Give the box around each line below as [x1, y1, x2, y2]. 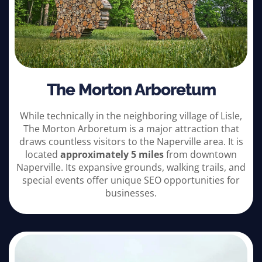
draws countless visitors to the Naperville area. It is [19, 135, 243, 149]
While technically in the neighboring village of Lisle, [20, 109, 242, 123]
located [25, 148, 60, 161]
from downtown [164, 148, 237, 161]
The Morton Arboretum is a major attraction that [23, 122, 239, 136]
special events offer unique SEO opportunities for [22, 174, 240, 187]
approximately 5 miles [60, 148, 164, 161]
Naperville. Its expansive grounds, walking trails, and [16, 161, 246, 174]
